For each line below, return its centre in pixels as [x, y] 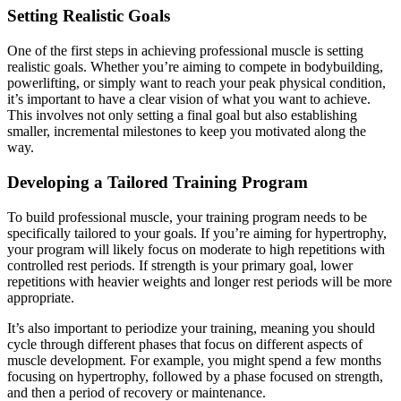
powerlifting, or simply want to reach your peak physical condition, [196, 83]
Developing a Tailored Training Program [158, 182]
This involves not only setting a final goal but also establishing [182, 115]
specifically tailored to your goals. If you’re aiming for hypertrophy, [197, 233]
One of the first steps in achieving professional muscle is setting [185, 51]
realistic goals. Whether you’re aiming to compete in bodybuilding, [195, 67]
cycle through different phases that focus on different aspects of [185, 344]
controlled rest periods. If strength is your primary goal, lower [180, 265]
